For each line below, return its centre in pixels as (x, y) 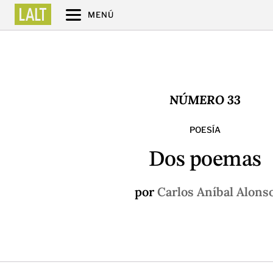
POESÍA (205, 129)
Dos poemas (205, 160)
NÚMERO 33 (205, 99)
